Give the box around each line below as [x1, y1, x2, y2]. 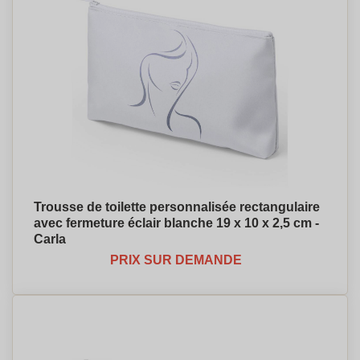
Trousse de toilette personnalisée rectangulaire [34, 200, 320, 214]
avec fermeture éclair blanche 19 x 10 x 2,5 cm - [34, 216, 319, 230]
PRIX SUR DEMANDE [110, 253, 242, 267]
